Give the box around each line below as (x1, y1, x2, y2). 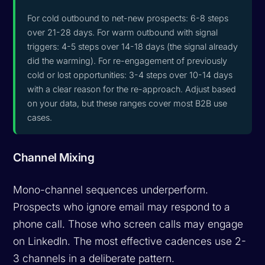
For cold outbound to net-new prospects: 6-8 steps (27, 12, 229, 23)
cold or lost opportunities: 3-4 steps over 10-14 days (27, 69, 233, 80)
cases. (27, 112, 53, 122)
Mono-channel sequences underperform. (13, 183, 209, 196)
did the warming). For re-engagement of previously (27, 55, 228, 66)
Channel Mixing (13, 150, 95, 164)
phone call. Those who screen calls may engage (13, 217, 244, 230)
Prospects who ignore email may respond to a (13, 200, 231, 213)
